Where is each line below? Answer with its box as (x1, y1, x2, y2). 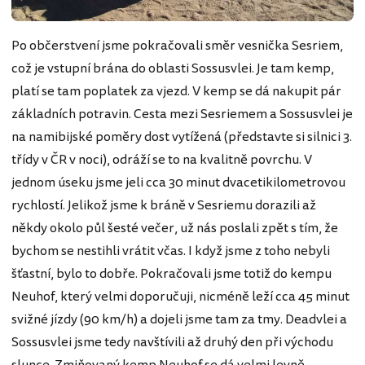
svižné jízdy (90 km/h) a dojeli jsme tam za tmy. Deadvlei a (11, 309, 347, 329)
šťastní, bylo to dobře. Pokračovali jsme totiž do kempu (11, 263, 332, 284)
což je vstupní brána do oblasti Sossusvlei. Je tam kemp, (11, 58, 334, 78)
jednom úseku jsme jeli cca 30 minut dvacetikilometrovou (11, 172, 345, 192)
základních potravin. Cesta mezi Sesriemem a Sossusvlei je (11, 103, 353, 124)
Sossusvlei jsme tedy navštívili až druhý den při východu (11, 332, 333, 352)
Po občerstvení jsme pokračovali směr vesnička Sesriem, (11, 35, 343, 55)
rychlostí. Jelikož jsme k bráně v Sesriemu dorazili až (11, 195, 316, 215)
